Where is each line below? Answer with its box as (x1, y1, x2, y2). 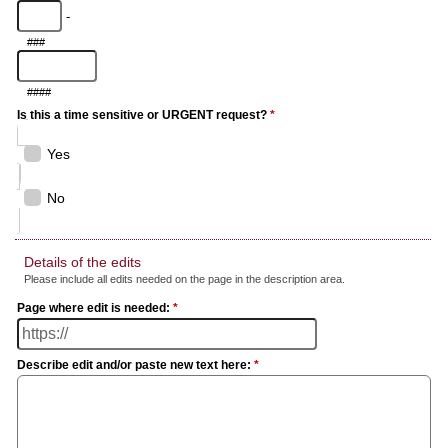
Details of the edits (24, 253, 141, 270)
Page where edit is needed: (17, 300, 173, 315)
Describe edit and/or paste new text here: (17, 357, 254, 372)
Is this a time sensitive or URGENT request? (17, 108, 270, 122)
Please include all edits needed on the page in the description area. (24, 272, 345, 285)
